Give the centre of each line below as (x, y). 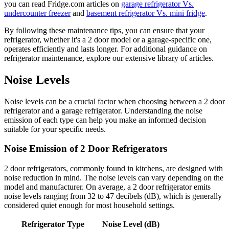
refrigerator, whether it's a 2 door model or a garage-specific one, (108, 39)
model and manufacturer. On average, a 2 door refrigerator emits (107, 187)
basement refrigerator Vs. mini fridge (146, 13)
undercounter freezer (37, 13)
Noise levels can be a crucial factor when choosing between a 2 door (114, 101)
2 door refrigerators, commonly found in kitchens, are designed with (113, 169)
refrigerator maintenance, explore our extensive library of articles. (109, 58)
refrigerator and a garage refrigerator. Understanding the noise (103, 110)
